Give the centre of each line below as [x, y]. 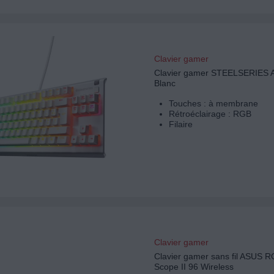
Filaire [180, 124]
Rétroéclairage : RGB [210, 114]
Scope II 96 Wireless [194, 267]
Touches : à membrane [213, 104]
